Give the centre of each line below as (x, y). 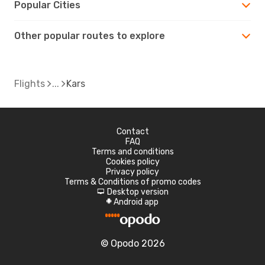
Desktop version (138, 192)
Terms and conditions (132, 151)
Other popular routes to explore (90, 35)
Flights (30, 83)
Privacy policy (132, 172)
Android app (136, 202)
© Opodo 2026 (132, 243)
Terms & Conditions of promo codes (132, 182)
